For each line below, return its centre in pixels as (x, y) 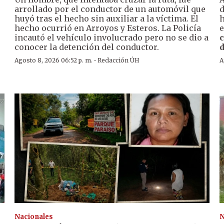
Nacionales (34, 216)
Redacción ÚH (119, 60)
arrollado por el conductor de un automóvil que (110, 9)
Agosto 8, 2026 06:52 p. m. (54, 60)
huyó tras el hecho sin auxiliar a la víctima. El (107, 19)
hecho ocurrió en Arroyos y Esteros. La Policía (108, 28)
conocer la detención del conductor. (87, 47)
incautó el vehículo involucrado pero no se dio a (112, 38)
